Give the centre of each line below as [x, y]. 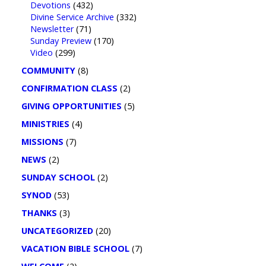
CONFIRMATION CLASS [69, 88]
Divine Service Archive [72, 17]
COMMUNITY [48, 70]
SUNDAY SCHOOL [58, 177]
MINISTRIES [45, 124]
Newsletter [52, 29]
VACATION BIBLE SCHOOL [75, 248]
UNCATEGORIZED [57, 231]
